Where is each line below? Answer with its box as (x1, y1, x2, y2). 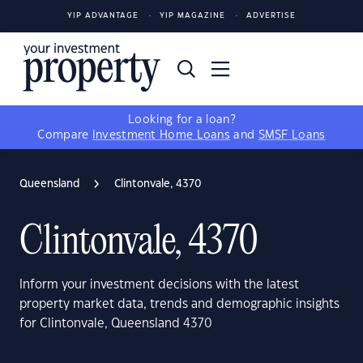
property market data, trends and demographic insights (19, 298, 340, 310)
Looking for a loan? (128, 114, 235, 126)
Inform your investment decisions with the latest (19, 279, 299, 291)
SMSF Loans (258, 130, 326, 141)
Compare (37, 130, 92, 141)
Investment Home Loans (92, 130, 231, 141)
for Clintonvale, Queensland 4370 (19, 318, 212, 330)
